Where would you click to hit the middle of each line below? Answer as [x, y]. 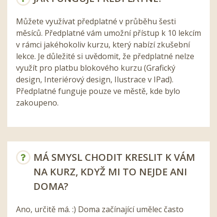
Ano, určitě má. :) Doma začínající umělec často [100, 209]
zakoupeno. [37, 102]
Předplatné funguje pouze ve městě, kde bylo [98, 91]
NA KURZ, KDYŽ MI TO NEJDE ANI [110, 171]
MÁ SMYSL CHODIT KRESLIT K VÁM [114, 157]
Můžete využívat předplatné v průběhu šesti [96, 21]
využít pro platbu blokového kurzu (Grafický [96, 68]
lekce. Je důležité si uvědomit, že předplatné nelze [105, 56]
